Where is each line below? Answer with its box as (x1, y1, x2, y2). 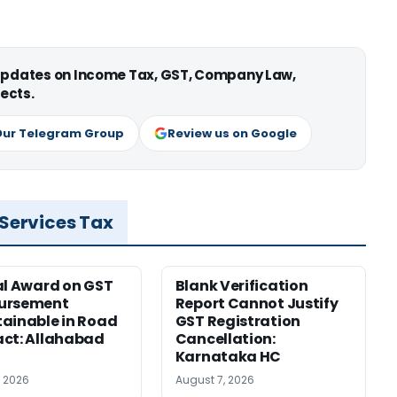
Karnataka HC (175, 346, 282, 368)
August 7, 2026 (175, 372, 254, 388)
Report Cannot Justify (175, 293, 339, 315)
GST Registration (175, 311, 301, 332)
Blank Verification (175, 276, 308, 297)
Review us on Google (167, 125, 297, 143)
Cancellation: (175, 329, 276, 350)
